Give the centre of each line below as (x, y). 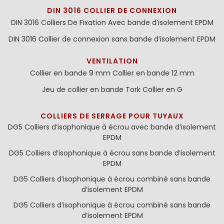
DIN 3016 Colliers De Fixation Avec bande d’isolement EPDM (112, 22)
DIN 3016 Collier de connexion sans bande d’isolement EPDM (112, 39)
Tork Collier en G (154, 89)
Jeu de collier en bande (82, 89)
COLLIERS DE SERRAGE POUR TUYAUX (112, 116)
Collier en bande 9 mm (70, 73)
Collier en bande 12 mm (153, 73)
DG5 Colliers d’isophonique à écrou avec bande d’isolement (112, 127)
